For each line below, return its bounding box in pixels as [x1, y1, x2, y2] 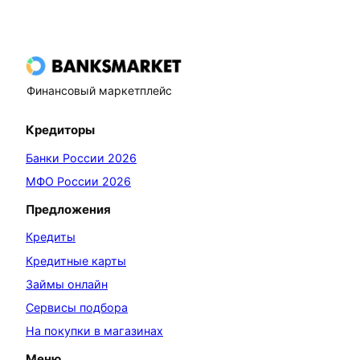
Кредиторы [26, 122, 95, 138]
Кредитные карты [26, 253, 126, 268]
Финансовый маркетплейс [27, 83, 172, 97]
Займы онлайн [26, 276, 108, 291]
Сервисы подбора [26, 300, 128, 314]
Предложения [26, 202, 111, 218]
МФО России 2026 [26, 174, 131, 188]
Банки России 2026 [26, 150, 137, 165]
